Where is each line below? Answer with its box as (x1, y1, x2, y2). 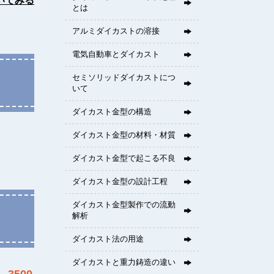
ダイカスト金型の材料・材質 (72, 130, 176, 139)
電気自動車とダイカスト (72, 50, 160, 59)
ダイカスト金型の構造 (72, 107, 152, 116)
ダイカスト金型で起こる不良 (72, 154, 176, 163)
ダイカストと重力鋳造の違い (72, 257, 176, 267)
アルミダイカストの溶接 (72, 26, 160, 35)
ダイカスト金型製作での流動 (72, 200, 176, 209)
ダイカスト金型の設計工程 (72, 177, 168, 186)
